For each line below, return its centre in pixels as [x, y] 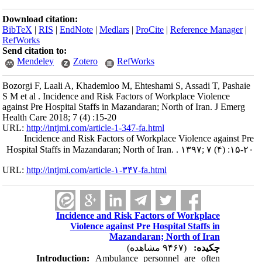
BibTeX [23, 30]
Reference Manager [212, 30]
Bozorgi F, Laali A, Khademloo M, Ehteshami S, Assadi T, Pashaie [132, 86]
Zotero [91, 61]
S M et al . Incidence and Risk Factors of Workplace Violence [122, 96]
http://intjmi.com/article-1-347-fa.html [101, 128]
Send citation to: [40, 51]
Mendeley [41, 61]
